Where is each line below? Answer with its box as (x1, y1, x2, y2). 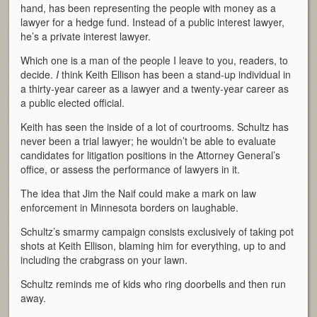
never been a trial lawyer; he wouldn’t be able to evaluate (21, 133, 277, 148)
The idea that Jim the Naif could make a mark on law (21, 185, 257, 200)
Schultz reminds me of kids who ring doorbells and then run (21, 276, 287, 291)
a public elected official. (21, 95, 125, 110)
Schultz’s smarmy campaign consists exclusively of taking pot (21, 224, 294, 238)
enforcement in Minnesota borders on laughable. (21, 200, 239, 214)
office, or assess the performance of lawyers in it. (21, 161, 241, 176)
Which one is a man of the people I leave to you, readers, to (21, 52, 289, 67)
